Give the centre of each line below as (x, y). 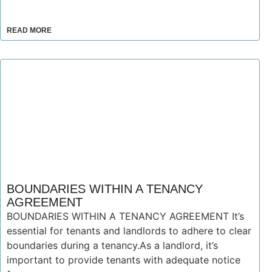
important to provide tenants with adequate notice (124, 260)
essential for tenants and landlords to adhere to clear (129, 231)
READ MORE (29, 30)
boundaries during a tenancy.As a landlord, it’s (112, 245)
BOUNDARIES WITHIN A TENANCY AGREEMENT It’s (125, 216)
